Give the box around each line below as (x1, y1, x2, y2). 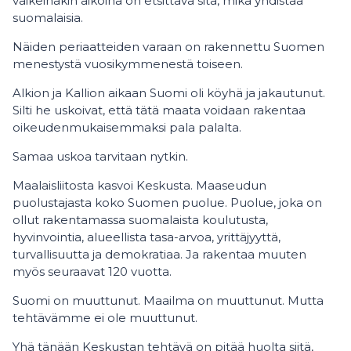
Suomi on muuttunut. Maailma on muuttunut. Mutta (13, 293, 324, 308)
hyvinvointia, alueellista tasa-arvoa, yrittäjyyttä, (13, 230, 280, 244)
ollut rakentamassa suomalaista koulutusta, (13, 212, 268, 227)
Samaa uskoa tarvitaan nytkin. (13, 149, 188, 164)
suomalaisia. (13, 10, 83, 25)
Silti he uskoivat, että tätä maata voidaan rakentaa (13, 103, 306, 118)
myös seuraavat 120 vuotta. (13, 264, 172, 279)
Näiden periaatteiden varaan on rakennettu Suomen (13, 39, 324, 54)
